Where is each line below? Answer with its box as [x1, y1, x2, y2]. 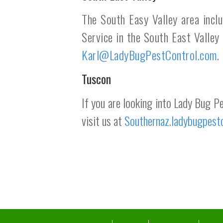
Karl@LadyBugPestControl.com [82, 46, 217, 64]
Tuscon [82, 70, 111, 88]
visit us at [82, 111, 124, 129]
